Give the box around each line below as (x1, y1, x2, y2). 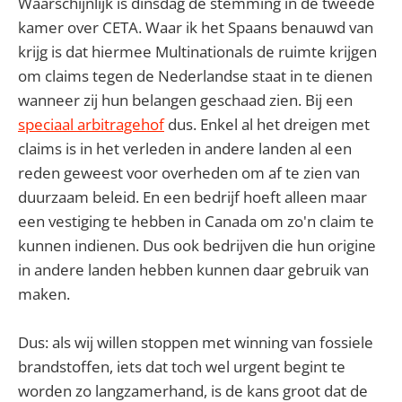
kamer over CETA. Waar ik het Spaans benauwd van (18, 16, 373, 38)
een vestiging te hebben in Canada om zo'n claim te (18, 210, 374, 232)
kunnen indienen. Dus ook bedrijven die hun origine (18, 234, 376, 256)
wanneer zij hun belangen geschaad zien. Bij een (18, 89, 353, 110)
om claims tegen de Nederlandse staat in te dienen (18, 65, 372, 86)
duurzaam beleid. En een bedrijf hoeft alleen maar (18, 186, 367, 207)
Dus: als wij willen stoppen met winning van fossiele (18, 331, 373, 353)
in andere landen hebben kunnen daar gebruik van (18, 258, 369, 280)
